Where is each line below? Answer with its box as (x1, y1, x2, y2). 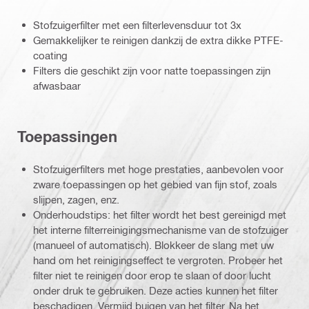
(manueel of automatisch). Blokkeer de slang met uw (33, 238, 274, 251)
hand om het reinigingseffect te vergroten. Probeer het (33, 253, 283, 266)
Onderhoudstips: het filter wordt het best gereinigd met (33, 208, 286, 221)
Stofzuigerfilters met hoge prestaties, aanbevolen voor (33, 162, 283, 175)
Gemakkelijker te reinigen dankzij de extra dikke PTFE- (33, 33, 283, 46)
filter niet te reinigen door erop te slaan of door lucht (33, 268, 271, 281)
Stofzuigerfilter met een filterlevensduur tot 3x (33, 18, 241, 31)
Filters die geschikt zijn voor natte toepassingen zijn (33, 63, 270, 77)
